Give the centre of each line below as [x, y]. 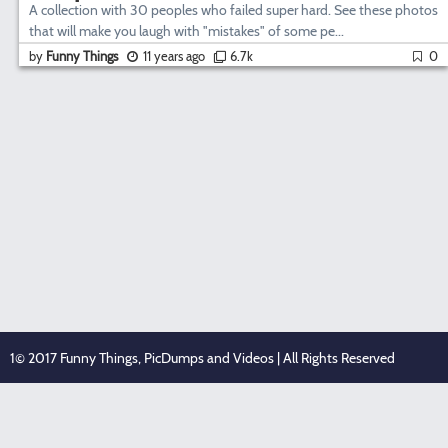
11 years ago [174, 56]
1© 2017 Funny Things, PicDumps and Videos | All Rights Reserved [202, 358]
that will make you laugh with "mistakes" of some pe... [186, 31]
